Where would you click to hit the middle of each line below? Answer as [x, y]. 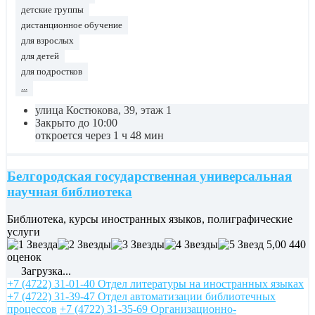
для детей [40, 56]
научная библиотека [70, 192]
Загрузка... [45, 271]
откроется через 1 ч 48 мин [99, 135]
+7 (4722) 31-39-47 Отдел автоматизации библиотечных [141, 297]
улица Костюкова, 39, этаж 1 [103, 110]
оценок [24, 257]
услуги [24, 232]
